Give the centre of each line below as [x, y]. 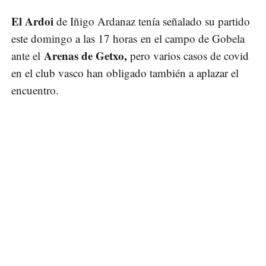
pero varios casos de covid [189, 56]
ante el [28, 56]
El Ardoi [34, 21]
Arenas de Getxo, [87, 56]
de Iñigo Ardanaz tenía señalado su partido [153, 21]
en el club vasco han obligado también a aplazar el [125, 73]
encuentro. [35, 90]
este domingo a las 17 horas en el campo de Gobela [128, 39]
